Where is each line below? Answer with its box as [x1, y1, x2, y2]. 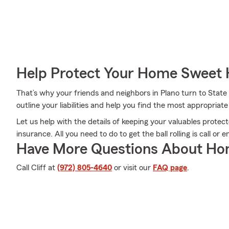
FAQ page [153, 164, 187, 172]
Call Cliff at [16, 164, 57, 172]
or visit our [112, 164, 153, 172]
